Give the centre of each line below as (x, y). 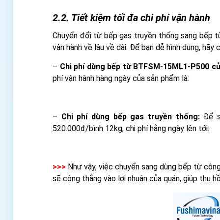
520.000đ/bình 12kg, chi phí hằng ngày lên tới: (131, 129)
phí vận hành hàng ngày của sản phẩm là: (121, 79)
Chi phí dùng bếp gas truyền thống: (130, 117)
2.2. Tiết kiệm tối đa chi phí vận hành (131, 18)
